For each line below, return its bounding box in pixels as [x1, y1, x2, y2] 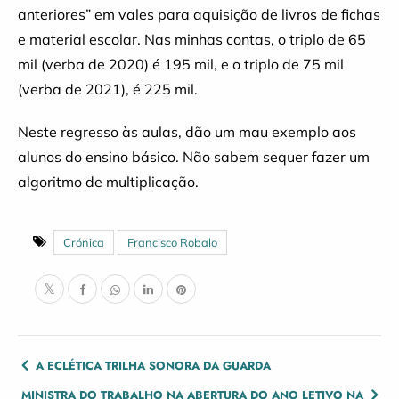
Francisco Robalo [127, 235, 217, 249]
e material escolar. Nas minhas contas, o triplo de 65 [18, 30, 366, 48]
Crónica [63, 235, 104, 249]
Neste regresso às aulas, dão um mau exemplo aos [18, 123, 356, 141]
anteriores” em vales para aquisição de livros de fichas [18, 5, 380, 23]
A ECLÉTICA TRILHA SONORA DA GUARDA [36, 357, 271, 374]
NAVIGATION [17, 372, 124, 396]
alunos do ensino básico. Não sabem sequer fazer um [18, 148, 370, 166]
